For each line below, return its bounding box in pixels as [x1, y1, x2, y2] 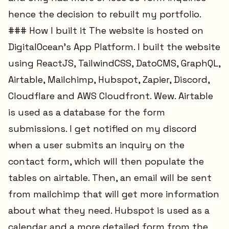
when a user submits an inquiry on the [8, 139, 185, 151]
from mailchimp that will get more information [8, 188, 219, 200]
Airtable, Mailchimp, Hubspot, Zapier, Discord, [8, 74, 210, 86]
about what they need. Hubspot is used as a [8, 204, 210, 217]
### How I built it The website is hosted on [8, 25, 203, 37]
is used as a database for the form [8, 106, 165, 119]
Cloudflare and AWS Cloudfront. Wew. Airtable [8, 90, 213, 102]
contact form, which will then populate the [8, 155, 204, 168]
